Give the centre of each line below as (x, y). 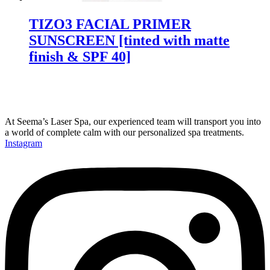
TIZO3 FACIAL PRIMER (110, 24)
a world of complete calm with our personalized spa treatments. (124, 132)
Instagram (24, 143)
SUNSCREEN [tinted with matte (129, 40)
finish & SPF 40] (80, 56)
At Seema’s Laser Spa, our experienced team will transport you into (133, 121)
